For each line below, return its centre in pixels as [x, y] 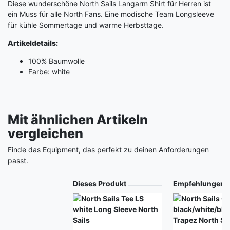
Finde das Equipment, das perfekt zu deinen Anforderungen [108, 149]
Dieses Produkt [99, 183]
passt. [18, 160]
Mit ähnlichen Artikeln [78, 119]
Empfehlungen [199, 183]
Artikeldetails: [33, 43]
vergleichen [45, 133]
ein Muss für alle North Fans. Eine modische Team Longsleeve [111, 14]
